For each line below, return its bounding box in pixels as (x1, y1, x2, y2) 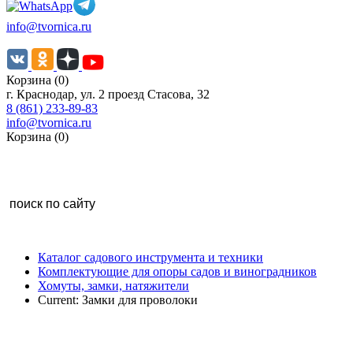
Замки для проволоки (82, 293, 198, 307)
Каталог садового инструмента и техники (38, 251, 263, 264)
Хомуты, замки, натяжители (38, 279, 189, 292)
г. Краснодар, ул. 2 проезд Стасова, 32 (6, 87, 210, 101)
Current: (38, 293, 82, 307)
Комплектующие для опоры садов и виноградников (38, 265, 317, 278)
